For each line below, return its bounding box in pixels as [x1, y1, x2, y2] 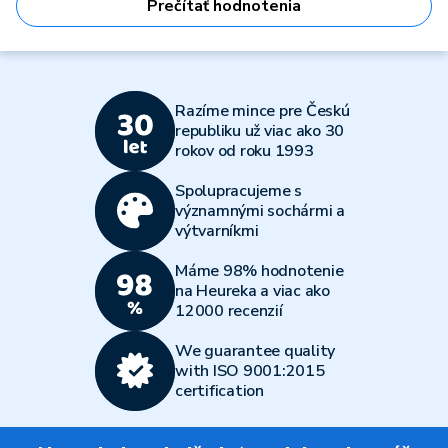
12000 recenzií [175, 300, 283, 322]
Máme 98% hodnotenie [175, 260, 344, 282]
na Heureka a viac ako [175, 280, 330, 302]
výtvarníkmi [175, 220, 259, 242]
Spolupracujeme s [175, 180, 302, 202]
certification [175, 380, 264, 402]
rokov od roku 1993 [175, 140, 314, 162]
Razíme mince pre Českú [175, 100, 350, 122]
